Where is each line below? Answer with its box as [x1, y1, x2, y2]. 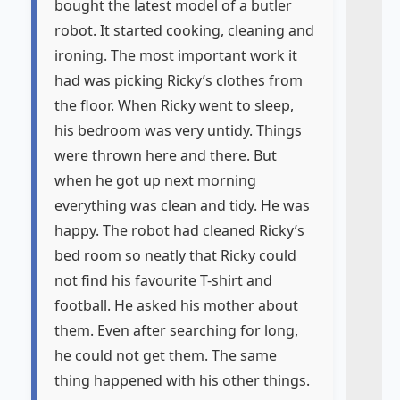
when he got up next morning [54, 171, 256, 190]
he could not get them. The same [54, 346, 277, 365]
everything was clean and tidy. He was [54, 196, 310, 215]
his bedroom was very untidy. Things [54, 121, 302, 140]
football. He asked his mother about [54, 296, 298, 315]
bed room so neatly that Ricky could [54, 246, 296, 265]
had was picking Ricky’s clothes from [54, 71, 303, 90]
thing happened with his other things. [54, 371, 310, 390]
